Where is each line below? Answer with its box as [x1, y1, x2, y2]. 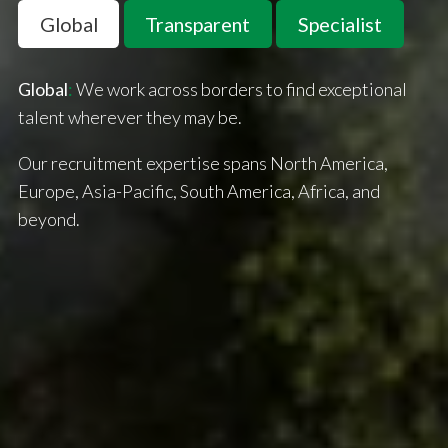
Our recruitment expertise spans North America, [18, 151, 388, 174]
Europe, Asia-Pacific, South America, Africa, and [18, 179, 380, 202]
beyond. [18, 207, 80, 230]
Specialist [297, 11, 382, 36]
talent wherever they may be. [18, 105, 242, 128]
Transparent [145, 11, 251, 36]
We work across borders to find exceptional [73, 77, 407, 100]
